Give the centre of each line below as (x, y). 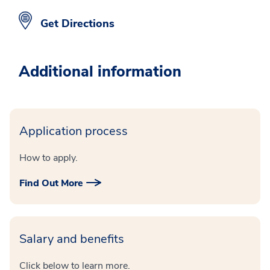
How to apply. (49, 158)
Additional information (100, 71)
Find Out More (51, 183)
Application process (74, 131)
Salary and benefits (72, 239)
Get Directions (77, 23)
